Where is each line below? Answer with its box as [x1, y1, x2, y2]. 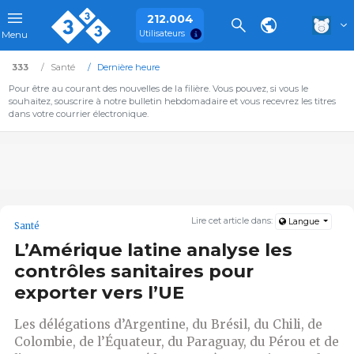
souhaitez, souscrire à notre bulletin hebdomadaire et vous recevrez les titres [8, 96, 336, 107]
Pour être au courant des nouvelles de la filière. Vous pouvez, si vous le [8, 83, 308, 94]
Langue [285, 217, 322, 228]
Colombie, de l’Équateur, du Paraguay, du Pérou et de [14, 333, 339, 349]
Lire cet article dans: [191, 216, 276, 227]
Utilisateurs [138, 28, 185, 39]
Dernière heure [96, 62, 160, 73]
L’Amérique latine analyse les [14, 239, 292, 262]
